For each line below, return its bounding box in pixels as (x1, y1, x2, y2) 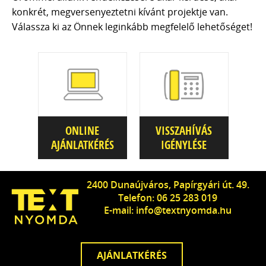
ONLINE (65, 122, 99, 138)
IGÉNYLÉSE (161, 137, 207, 153)
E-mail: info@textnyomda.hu (104, 204, 232, 217)
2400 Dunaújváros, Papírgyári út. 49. (86, 178, 249, 192)
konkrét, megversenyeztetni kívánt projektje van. (12, 5, 228, 18)
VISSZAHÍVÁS (156, 122, 212, 138)
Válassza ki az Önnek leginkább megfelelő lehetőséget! (12, 20, 252, 33)
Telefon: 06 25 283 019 (118, 191, 217, 204)
